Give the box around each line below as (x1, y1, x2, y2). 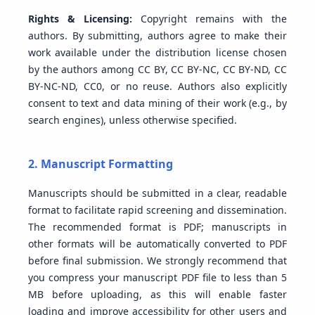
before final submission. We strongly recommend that (27, 254, 288, 268)
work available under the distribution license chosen (27, 46, 288, 60)
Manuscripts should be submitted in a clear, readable (27, 186, 288, 200)
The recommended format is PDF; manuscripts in (27, 220, 288, 234)
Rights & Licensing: (27, 12, 132, 26)
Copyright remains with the (132, 12, 288, 26)
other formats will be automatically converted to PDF (27, 237, 288, 251)
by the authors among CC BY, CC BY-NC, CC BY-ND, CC (27, 63, 288, 77)
